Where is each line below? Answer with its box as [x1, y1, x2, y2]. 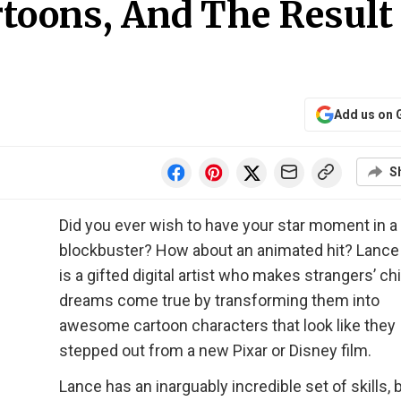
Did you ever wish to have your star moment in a [59, 216, 397, 235]
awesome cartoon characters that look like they [59, 316, 396, 335]
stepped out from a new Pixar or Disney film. [59, 341, 371, 360]
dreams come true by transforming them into [59, 291, 380, 310]
